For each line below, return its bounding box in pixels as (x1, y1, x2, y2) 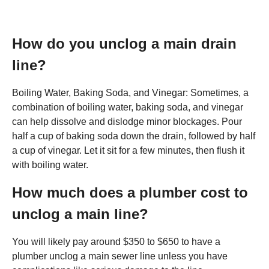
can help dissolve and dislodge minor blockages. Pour (12, 116, 242, 127)
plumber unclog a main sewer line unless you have (12, 251, 228, 261)
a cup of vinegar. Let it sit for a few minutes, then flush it (12, 145, 244, 156)
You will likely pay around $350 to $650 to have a (12, 237, 220, 247)
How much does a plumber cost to (12, 184, 248, 201)
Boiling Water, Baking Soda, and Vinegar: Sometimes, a (12, 88, 249, 98)
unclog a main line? (12, 206, 148, 222)
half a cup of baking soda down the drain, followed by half (12, 131, 255, 141)
